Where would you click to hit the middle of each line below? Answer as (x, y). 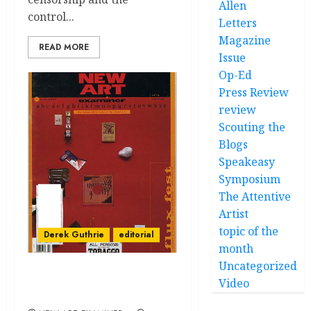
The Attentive (255, 196)
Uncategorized (258, 266)
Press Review (254, 92)
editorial (136, 235)
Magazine (245, 40)
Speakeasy (247, 162)
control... (51, 17)
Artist (234, 214)
